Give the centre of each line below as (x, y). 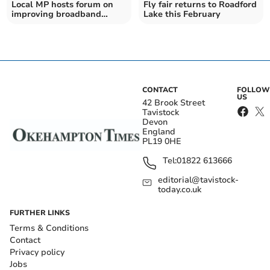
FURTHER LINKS (40, 212)
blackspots (34, 24)
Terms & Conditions (49, 228)
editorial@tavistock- (199, 180)
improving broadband (57, 14)
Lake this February (182, 14)
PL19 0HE (162, 141)
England (159, 131)
